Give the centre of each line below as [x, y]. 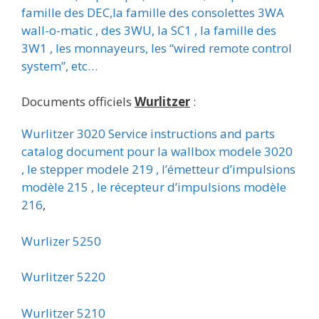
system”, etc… [59, 66]
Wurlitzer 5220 [63, 277]
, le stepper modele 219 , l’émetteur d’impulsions [158, 169]
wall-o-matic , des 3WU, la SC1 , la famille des [149, 30]
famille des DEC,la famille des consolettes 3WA [153, 12]
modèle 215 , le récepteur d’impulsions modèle [154, 187]
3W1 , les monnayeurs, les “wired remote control [157, 48]
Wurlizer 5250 [61, 241]
